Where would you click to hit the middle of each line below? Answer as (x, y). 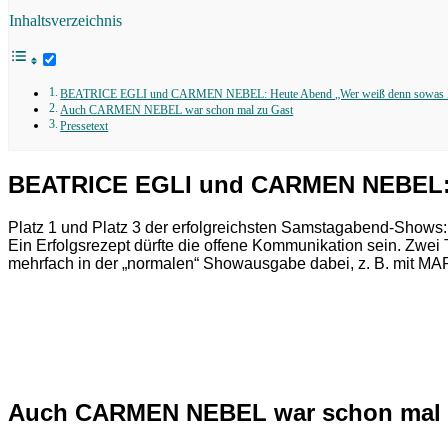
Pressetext (84, 126)
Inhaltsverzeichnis (65, 20)
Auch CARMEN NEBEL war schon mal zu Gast (177, 110)
